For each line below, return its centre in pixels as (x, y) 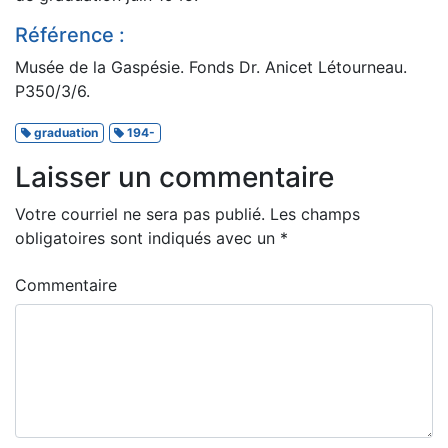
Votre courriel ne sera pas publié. (140, 213)
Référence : (70, 34)
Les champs (312, 213)
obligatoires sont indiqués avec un (147, 237)
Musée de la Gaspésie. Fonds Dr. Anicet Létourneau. (211, 66)
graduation (64, 132)
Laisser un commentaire (174, 176)
